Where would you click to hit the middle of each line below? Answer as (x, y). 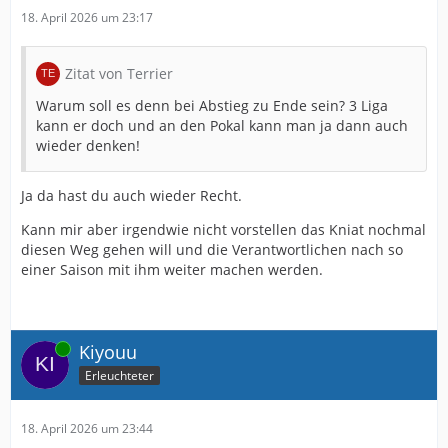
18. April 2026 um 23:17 (87, 17)
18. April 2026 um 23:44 (87, 428)
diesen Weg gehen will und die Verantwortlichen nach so (212, 249)
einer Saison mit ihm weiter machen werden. (172, 269)
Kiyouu (108, 352)
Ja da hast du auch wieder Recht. (131, 195)
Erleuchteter (119, 375)
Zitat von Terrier (119, 73)
